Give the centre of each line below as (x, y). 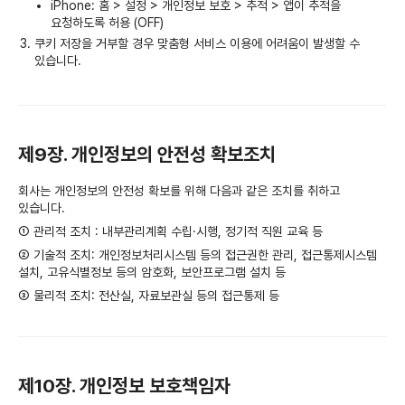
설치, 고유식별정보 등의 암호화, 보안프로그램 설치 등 (152, 272)
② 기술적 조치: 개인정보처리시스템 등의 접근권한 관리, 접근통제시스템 (198, 254)
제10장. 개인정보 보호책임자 (124, 385)
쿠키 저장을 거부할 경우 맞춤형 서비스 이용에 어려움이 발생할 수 (198, 43)
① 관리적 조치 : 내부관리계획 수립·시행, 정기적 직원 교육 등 (170, 231)
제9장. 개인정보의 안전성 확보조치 (147, 154)
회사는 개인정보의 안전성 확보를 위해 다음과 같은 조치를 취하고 (179, 190)
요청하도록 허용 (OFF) (108, 22)
